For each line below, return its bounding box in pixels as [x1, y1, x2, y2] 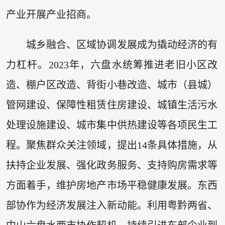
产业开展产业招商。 [6, 9, 96, 21]
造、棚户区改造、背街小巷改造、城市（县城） [6, 79, 218, 90]
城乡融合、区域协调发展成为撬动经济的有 [26, 39, 218, 50]
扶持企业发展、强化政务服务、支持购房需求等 [6, 159, 218, 171]
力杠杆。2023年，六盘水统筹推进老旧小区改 [6, 59, 218, 70]
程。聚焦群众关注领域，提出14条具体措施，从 [6, 139, 218, 151]
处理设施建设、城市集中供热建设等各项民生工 [6, 119, 218, 131]
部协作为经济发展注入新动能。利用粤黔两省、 [6, 199, 218, 211]
